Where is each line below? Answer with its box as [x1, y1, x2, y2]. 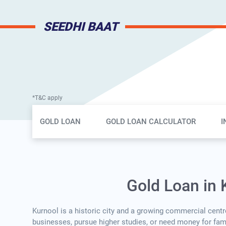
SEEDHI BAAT [43, 20, 118, 34]
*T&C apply [32, 94, 63, 102]
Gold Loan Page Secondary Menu [32, 105, 211, 120]
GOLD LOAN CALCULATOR [106, 117, 196, 127]
